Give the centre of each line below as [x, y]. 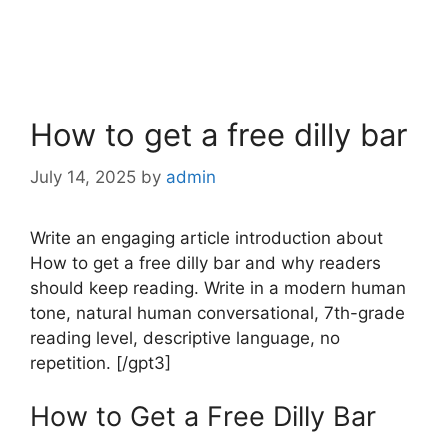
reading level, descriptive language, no [185, 337]
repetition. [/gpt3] [100, 362]
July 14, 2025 [83, 176]
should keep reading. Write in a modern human [218, 287]
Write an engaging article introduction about [206, 237]
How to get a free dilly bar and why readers [205, 262]
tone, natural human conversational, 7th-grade [217, 312]
